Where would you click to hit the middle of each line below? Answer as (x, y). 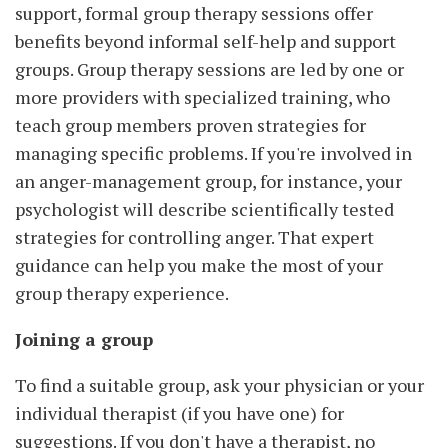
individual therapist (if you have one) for (179, 413)
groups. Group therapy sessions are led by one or (209, 69)
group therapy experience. (122, 293)
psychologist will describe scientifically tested (204, 209)
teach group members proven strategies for (190, 125)
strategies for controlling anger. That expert (194, 237)
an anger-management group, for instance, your (208, 181)
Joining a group (84, 339)
